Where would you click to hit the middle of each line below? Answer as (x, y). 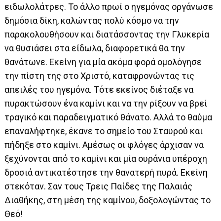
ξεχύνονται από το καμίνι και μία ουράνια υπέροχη (106, 158)
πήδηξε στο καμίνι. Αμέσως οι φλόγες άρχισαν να (104, 145)
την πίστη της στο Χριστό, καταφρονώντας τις (100, 75)
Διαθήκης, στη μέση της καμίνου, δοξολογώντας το (108, 200)
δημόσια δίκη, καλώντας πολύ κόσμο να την (92, 20)
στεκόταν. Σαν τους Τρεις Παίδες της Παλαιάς (99, 186)
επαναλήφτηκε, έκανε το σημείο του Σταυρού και (104, 131)
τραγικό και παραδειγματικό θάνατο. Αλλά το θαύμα (109, 117)
